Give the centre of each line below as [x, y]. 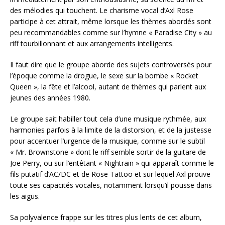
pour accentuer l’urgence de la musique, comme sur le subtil [107, 141]
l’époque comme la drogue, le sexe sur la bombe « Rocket [104, 76]
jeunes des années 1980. [50, 98]
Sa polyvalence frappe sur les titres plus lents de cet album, [106, 217]
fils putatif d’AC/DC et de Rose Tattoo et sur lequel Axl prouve [110, 174]
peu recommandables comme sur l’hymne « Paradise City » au [111, 33]
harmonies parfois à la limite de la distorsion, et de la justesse [111, 130]
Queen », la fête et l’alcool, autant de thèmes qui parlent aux [108, 87]
